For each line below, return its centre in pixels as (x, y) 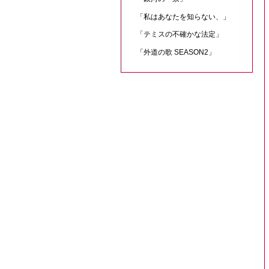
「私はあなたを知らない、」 (183, 17)
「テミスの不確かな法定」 (179, 35)
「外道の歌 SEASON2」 (176, 53)
